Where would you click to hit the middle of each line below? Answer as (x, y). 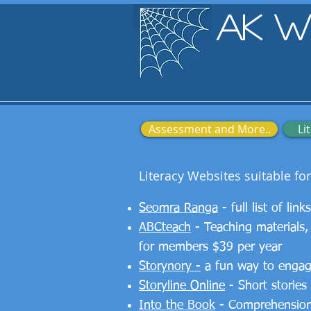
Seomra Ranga (178, 208)
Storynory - (170, 267)
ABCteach (165, 228)
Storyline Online (182, 286)
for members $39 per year (210, 247)
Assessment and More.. (209, 129)
